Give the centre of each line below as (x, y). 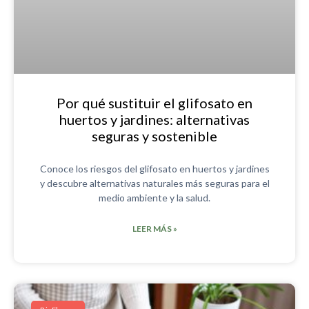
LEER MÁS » (154, 228)
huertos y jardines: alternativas (154, 119)
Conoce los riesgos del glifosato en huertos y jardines (154, 168)
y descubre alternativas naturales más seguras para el (154, 183)
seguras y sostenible (154, 136)
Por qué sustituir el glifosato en (154, 102)
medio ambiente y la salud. (154, 197)
